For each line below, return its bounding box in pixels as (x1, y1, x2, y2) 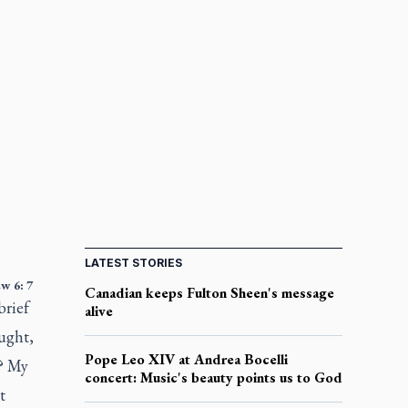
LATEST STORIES (84, 255, 182, 270)
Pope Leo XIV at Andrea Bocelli (84, 349, 288, 369)
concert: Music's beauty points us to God (84, 367, 342, 387)
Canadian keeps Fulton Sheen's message (84, 282, 334, 302)
